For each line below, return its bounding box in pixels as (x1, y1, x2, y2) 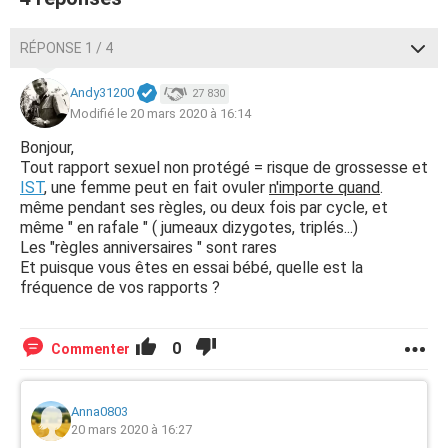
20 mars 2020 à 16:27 (71, 422, 192, 437)
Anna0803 (71, 404, 128, 419)
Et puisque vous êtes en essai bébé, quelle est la (20, 258, 363, 277)
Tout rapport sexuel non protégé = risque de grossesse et (20, 158, 428, 177)
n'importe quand (269, 178, 380, 197)
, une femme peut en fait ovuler (44, 178, 269, 197)
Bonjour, (20, 138, 74, 157)
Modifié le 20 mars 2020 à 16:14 (70, 105, 251, 121)
